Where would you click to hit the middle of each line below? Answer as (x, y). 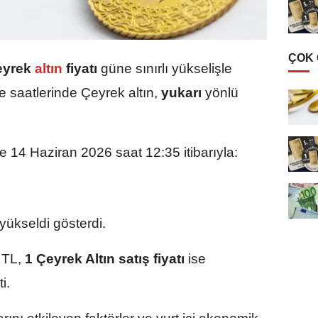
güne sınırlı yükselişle (165, 69)
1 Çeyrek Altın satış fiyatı (105, 259)
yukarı (181, 93)
